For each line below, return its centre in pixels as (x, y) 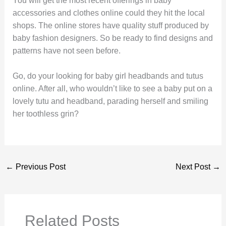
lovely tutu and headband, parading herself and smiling (110, 101)
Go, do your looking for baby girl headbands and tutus (108, 76)
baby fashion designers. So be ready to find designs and (112, 38)
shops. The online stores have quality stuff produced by (110, 25)
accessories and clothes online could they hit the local (108, 13)
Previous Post (39, 166)
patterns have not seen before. (66, 50)
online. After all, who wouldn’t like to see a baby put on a (112, 89)
